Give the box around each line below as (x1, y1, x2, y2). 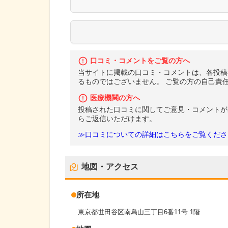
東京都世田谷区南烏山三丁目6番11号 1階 (78, 208, 200, 216)
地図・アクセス (81, 162, 138, 172)
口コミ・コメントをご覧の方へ (90, 57, 190, 65)
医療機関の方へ (90, 94, 140, 102)
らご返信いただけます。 (78, 115, 156, 123)
